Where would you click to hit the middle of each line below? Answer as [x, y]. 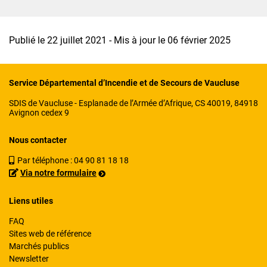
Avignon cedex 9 [39, 112]
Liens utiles [31, 201]
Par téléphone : [46, 160]
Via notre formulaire [58, 173]
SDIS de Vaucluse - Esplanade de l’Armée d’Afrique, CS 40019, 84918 [133, 103]
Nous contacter [38, 140]
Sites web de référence [50, 233]
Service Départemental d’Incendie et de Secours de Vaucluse [124, 83]
